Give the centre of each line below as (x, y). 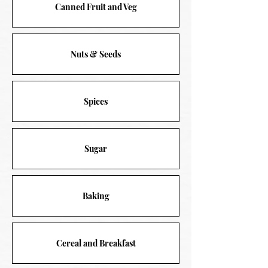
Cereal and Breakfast (96, 243)
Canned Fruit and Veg (96, 7)
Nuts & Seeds (96, 54)
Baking (96, 196)
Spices (96, 102)
